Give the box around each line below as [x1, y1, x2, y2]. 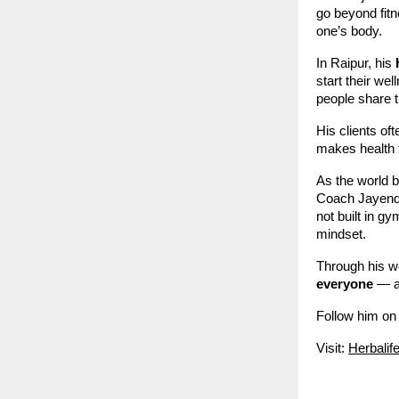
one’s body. [316, 23, 382, 38]
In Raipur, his [316, 55, 395, 70]
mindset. [316, 226, 366, 241]
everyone [316, 276, 373, 291]
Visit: [316, 340, 345, 355]
